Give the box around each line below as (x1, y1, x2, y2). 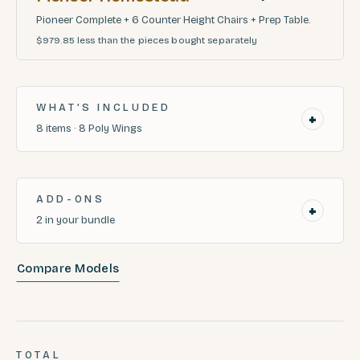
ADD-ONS (36, 192, 105, 206)
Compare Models (17, 261, 120, 276)
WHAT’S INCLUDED (36, 100, 171, 114)
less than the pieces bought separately (76, 34, 258, 46)
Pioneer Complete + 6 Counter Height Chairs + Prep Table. (36, 13, 311, 27)
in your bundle (45, 213, 115, 227)
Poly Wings (88, 121, 142, 135)
